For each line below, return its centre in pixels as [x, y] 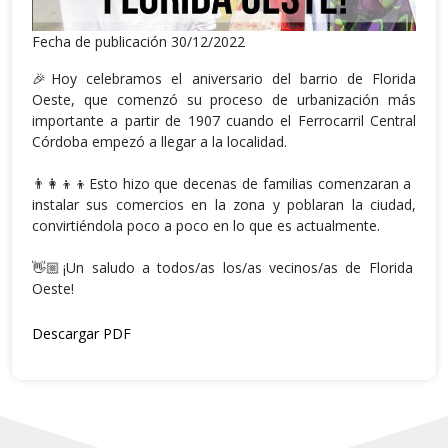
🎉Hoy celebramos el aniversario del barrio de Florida [224, 79]
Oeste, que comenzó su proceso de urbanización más [224, 100]
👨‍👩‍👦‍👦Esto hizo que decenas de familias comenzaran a [222, 184]
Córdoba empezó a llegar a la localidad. [159, 142]
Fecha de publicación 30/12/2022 [138, 42]
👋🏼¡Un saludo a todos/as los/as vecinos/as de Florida [222, 268]
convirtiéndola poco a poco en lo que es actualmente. [206, 226]
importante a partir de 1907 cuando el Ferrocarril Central [224, 121]
